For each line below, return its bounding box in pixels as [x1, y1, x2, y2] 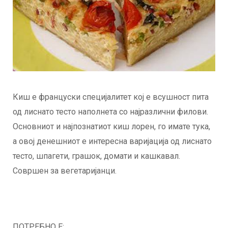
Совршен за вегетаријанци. [13, 166, 117, 176]
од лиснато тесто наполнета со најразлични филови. [13, 107, 208, 117]
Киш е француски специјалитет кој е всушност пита [13, 92, 209, 102]
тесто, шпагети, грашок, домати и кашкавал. [13, 151, 180, 161]
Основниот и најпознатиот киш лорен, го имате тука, [13, 122, 210, 132]
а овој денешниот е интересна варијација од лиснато [13, 136, 212, 147]
